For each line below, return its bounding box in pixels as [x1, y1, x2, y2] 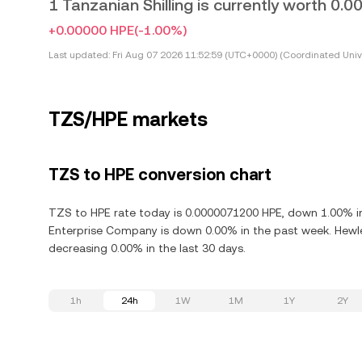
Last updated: [48, 49, 110, 61]
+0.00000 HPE [48, 23, 134, 38]
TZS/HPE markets [48, 108, 208, 131]
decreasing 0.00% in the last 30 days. [48, 242, 246, 255]
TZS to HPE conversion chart [48, 165, 271, 184]
